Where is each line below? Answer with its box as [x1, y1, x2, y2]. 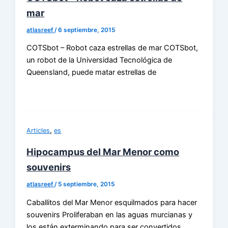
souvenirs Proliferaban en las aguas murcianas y [26, 210, 193, 219]
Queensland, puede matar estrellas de [26, 68, 157, 77]
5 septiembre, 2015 [58, 180, 115, 188]
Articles [26, 126, 50, 134]
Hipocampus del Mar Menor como [26, 146, 180, 158]
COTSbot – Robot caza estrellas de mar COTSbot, [26, 43, 198, 53]
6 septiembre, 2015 [58, 26, 116, 34]
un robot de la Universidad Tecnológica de [26, 55, 173, 65]
